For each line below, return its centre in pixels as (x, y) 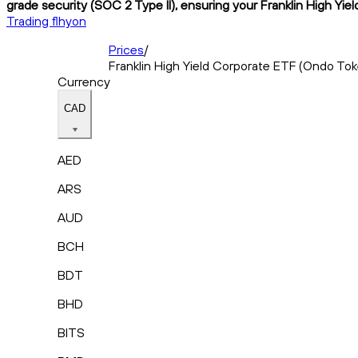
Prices (126, 49)
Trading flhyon (46, 20)
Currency (84, 81)
